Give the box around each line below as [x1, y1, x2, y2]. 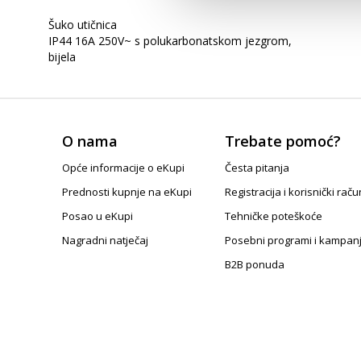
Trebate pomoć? [224, 131, 341, 151]
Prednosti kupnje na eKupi [62, 185, 193, 199]
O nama [62, 131, 118, 151]
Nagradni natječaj [62, 233, 149, 247]
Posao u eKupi [62, 209, 134, 223]
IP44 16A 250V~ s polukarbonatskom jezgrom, [48, 33, 292, 48]
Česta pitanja [224, 160, 289, 175]
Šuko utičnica [48, 17, 117, 32]
